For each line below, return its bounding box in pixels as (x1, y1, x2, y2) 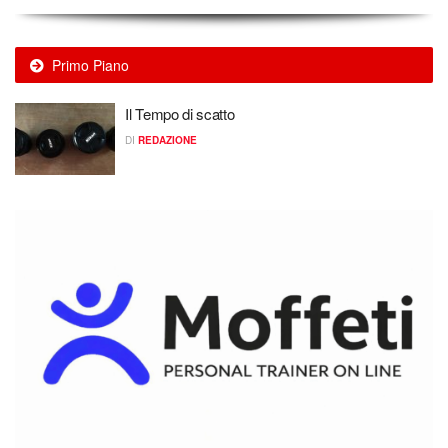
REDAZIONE (138, 133, 197, 148)
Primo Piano (52, 55, 129, 76)
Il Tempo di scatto (125, 103, 235, 125)
